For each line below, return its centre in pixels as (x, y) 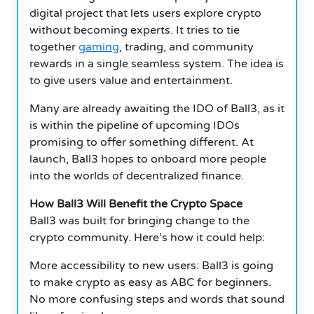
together (54, 47)
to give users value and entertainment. (131, 80)
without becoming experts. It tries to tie (135, 30)
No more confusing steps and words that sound (157, 299)
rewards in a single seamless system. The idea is (157, 63)
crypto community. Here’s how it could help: (147, 237)
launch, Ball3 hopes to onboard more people (148, 159)
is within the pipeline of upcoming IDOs (135, 125)
